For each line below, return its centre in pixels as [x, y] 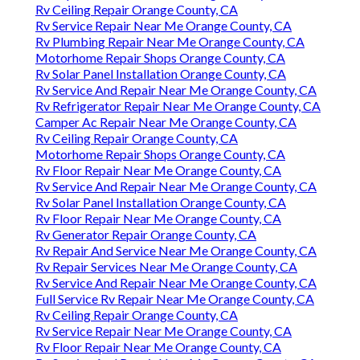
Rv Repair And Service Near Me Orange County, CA [176, 251]
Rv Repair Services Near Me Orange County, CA [166, 267]
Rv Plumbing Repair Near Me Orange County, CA [170, 42]
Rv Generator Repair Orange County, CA [146, 235]
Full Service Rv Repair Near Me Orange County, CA [175, 299]
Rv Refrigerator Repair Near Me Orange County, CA [178, 106]
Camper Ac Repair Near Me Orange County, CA [166, 122]
